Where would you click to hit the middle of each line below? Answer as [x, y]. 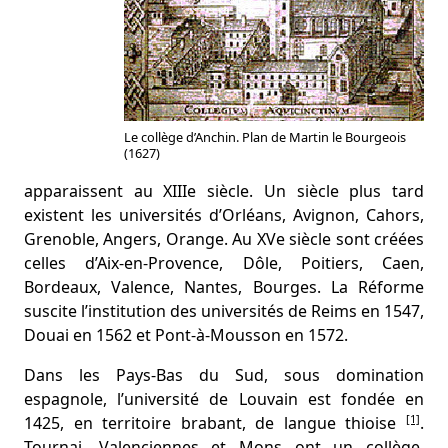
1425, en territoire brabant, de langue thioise [215, 423]
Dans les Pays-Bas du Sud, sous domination [224, 375]
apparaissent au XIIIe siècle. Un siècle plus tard [224, 191]
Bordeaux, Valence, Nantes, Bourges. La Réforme [224, 287]
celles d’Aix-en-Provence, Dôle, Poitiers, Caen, [224, 263]
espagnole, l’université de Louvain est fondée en [224, 399]
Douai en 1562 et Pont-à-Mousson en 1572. [186, 335]
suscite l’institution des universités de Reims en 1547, [224, 311]
